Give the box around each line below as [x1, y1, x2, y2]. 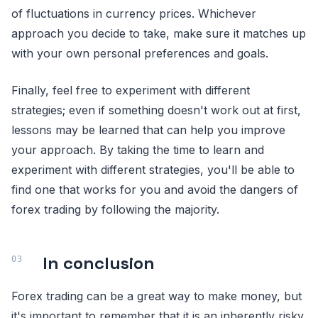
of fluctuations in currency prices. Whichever [11, 6, 256, 21]
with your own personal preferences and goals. [11, 45, 268, 60]
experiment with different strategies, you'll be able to [11, 162, 295, 177]
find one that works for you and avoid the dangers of [11, 182, 298, 197]
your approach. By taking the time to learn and [11, 142, 264, 157]
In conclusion [43, 251, 155, 274]
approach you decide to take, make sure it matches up [11, 26, 306, 40]
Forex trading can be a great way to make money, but [11, 288, 302, 303]
